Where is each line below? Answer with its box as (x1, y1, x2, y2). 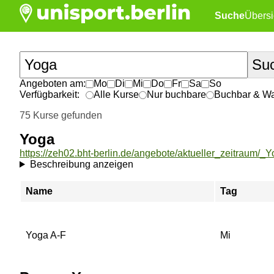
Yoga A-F (26, 230, 66, 240)
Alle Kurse (94, 89, 139, 100)
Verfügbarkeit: (20, 89, 80, 100)
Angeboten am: (20, 78, 86, 89)
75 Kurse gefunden (20, 110, 102, 120)
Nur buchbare (147, 89, 206, 100)
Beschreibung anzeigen (29, 159, 133, 169)
